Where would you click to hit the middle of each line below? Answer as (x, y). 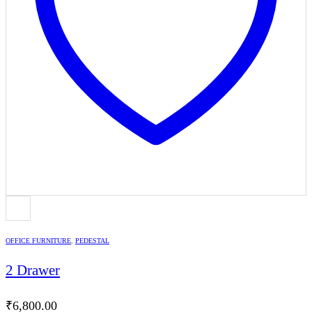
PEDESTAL (92, 241)
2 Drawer (33, 270)
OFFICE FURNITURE (38, 241)
